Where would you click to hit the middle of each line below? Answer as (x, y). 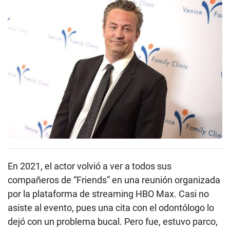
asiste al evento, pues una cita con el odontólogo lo (111, 208)
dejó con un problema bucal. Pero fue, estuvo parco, (113, 222)
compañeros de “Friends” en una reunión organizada (114, 180)
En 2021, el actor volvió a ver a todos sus (90, 166)
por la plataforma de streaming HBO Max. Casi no (108, 194)
